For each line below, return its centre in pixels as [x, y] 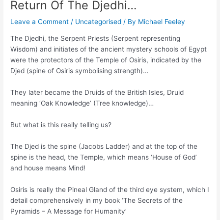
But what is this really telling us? [61, 125]
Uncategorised [98, 21]
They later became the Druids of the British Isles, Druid [97, 93]
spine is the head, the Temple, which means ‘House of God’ [104, 157]
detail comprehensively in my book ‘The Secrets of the [97, 200]
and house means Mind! [48, 168]
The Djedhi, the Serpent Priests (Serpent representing [96, 39]
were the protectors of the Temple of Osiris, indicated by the [106, 60]
